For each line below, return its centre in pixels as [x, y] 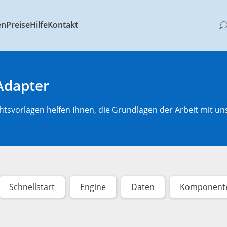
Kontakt [63, 25]
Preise [18, 25]
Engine [93, 187]
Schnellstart [32, 187]
